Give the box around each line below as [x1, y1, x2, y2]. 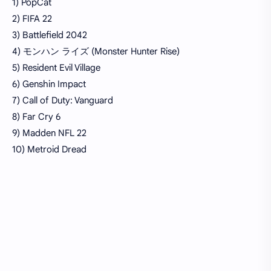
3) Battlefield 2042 [12, 30, 87, 41]
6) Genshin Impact [12, 79, 86, 90]
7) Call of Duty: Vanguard [12, 95, 113, 106]
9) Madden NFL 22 [12, 128, 87, 139]
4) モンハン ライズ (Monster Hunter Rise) [12, 46, 180, 57]
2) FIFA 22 [12, 13, 52, 25]
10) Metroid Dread [12, 144, 87, 155]
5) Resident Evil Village [12, 62, 100, 74]
